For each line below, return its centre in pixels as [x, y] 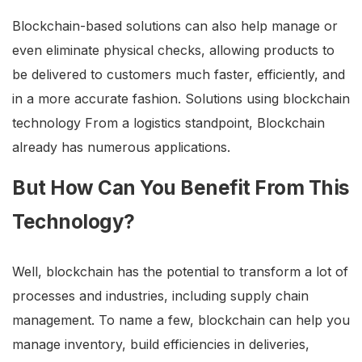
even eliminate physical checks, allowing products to [173, 51]
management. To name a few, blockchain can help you [181, 320]
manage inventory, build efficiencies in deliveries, [161, 345]
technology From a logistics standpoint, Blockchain [168, 123]
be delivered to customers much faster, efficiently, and [179, 75]
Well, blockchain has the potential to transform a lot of [180, 272]
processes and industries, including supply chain [160, 296]
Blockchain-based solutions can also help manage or [175, 26]
